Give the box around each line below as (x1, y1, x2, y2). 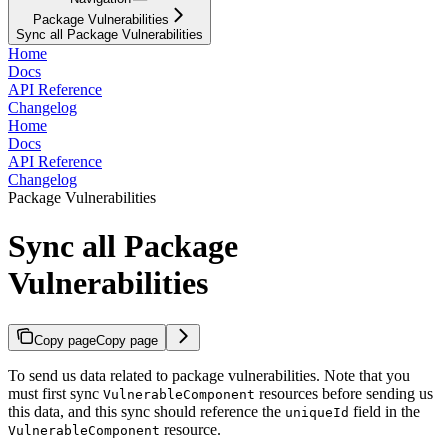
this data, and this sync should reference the (8, 402, 285, 420)
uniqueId (285, 404, 349, 420)
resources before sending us (255, 384, 433, 402)
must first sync (8, 384, 103, 402)
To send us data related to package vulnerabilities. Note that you (8, 366, 410, 384)
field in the (349, 402, 420, 420)
